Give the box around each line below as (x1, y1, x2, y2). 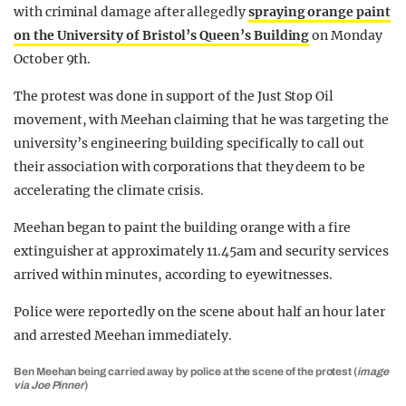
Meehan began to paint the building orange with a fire (14, 219, 352, 236)
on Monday (309, 27, 382, 43)
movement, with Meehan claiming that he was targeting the (14, 111, 389, 128)
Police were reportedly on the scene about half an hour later (14, 304, 385, 320)
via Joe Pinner (14, 379, 85, 391)
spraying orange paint (247, 4, 391, 20)
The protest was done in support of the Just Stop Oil (14, 88, 334, 104)
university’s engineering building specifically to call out (14, 135, 364, 151)
